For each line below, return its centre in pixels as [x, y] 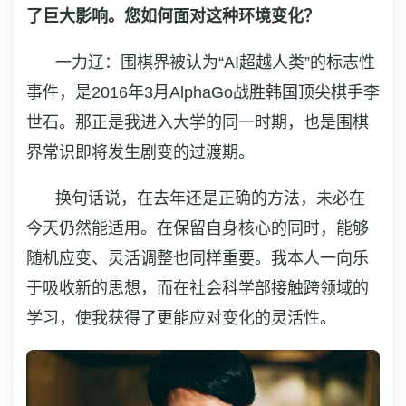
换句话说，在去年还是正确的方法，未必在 [210, 198]
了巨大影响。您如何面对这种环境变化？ [173, 16]
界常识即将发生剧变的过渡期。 [140, 152]
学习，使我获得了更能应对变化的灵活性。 [181, 318]
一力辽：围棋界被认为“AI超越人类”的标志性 [215, 62]
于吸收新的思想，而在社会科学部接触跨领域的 [198, 288]
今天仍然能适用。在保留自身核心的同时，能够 [198, 228]
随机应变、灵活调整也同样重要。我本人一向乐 [198, 258]
